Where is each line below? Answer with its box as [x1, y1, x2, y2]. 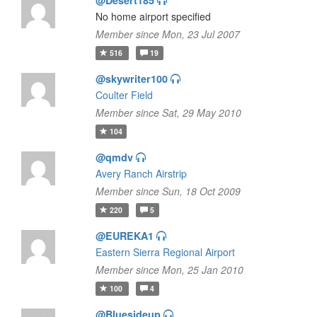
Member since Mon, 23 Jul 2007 [95, 27, 240, 41]
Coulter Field [95, 88, 153, 102]
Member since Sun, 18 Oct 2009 [95, 184, 241, 198]
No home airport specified [95, 9, 211, 23]
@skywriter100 [95, 71, 168, 86]
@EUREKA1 [95, 229, 154, 243]
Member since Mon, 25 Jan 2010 [95, 263, 243, 277]
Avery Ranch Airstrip [95, 166, 187, 180]
